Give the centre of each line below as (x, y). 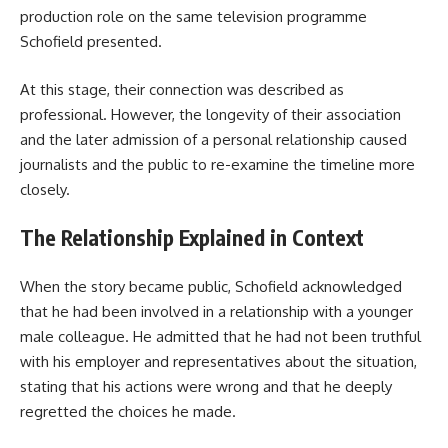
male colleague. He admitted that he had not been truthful (220, 336)
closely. (45, 189)
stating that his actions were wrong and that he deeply (206, 386)
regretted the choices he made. (128, 411)
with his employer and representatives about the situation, (218, 361)
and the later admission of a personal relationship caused (213, 139)
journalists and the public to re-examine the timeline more (217, 164)
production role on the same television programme (193, 17)
